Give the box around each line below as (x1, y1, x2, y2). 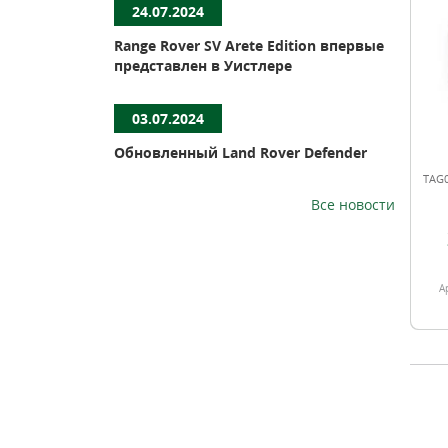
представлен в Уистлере (113, 56, 292, 75)
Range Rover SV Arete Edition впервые (113, 36, 384, 55)
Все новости (310, 195, 395, 214)
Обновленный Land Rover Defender (113, 143, 367, 162)
